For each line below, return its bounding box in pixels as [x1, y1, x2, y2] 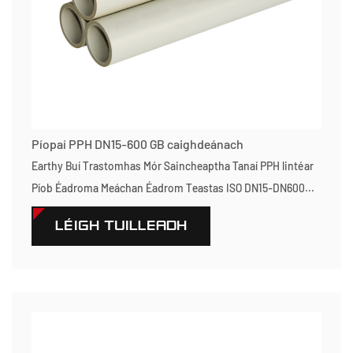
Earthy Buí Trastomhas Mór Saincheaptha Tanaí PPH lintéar [32, 159, 314, 173]
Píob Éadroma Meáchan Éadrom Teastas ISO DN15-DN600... [32, 181, 314, 195]
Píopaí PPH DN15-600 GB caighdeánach [32, 136, 243, 151]
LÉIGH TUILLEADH [55, 217, 187, 234]
